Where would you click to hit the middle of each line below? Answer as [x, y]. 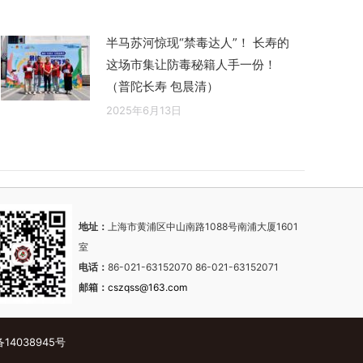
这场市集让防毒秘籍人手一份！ [191, 65]
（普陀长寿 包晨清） [162, 87]
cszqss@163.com [148, 288]
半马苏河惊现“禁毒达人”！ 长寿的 [198, 43]
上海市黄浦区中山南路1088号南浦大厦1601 [203, 227]
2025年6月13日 [144, 111]
